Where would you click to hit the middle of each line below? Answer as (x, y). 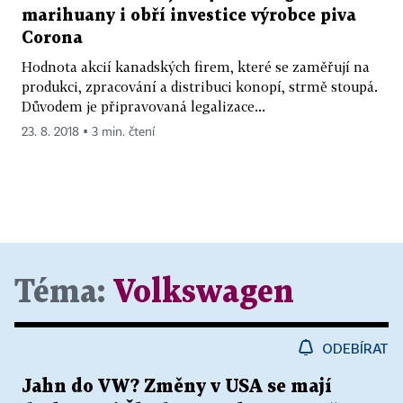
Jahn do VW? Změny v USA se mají (177, 386)
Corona (52, 38)
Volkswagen (204, 292)
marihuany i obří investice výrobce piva (189, 15)
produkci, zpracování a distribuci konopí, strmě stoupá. (200, 86)
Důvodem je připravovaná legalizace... (143, 106)
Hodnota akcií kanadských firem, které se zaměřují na (196, 66)
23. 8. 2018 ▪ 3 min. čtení (88, 132)
